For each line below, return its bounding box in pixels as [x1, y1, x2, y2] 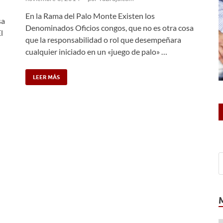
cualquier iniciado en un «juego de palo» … [25, 47, 167, 56]
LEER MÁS [33, 74, 60, 81]
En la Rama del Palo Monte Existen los [25, 11, 155, 20]
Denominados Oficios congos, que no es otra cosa [25, 23, 194, 32]
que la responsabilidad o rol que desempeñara [25, 35, 181, 44]
